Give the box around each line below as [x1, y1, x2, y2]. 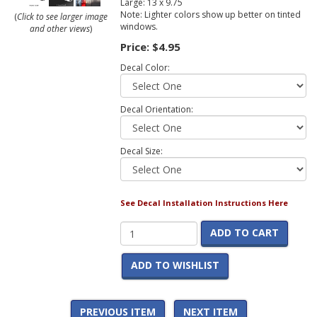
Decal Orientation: [120, 103, 193, 116]
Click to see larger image [17, 11, 108, 23]
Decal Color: [120, 62, 170, 74]
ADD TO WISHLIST [130, 258, 219, 272]
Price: [120, 40, 152, 54]
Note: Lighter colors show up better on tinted [120, 8, 301, 21]
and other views [30, 23, 91, 35]
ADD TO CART [209, 225, 279, 239]
